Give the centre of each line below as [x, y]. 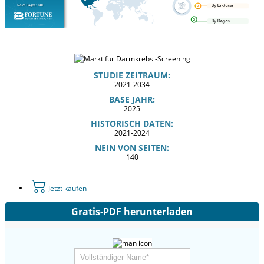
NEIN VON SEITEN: [132, 147]
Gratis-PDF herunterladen [132, 211]
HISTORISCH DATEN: [132, 123]
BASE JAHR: [132, 99]
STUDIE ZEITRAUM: [132, 75]
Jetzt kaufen [67, 188]
